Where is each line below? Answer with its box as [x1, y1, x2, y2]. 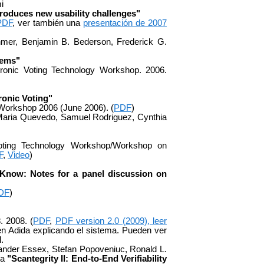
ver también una [17, 18, 84, 28]
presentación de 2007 [83, 18, 167, 28]
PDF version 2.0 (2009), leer [55, 216, 167, 226]
